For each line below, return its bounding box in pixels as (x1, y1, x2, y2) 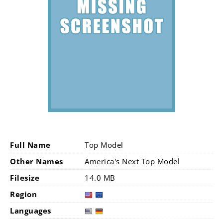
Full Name (10, 140, 51, 150)
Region (10, 189, 37, 199)
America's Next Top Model (85, 156, 180, 166)
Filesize (10, 173, 39, 183)
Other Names (10, 156, 63, 166)
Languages (10, 206, 51, 216)
